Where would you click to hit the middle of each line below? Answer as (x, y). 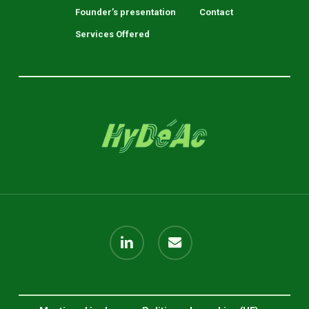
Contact (217, 12)
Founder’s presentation (126, 12)
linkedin (125, 233)
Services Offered (113, 34)
